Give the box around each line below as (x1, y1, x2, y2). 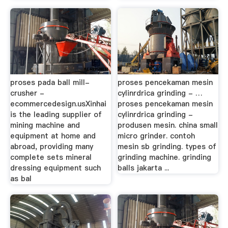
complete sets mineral (10, 152, 92, 163)
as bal (10, 174, 32, 184)
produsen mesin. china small (118, 120, 218, 131)
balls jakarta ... (118, 163, 169, 174)
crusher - (10, 88, 44, 99)
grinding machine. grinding (118, 152, 212, 163)
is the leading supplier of (10, 109, 102, 120)
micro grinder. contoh (118, 131, 195, 141)
